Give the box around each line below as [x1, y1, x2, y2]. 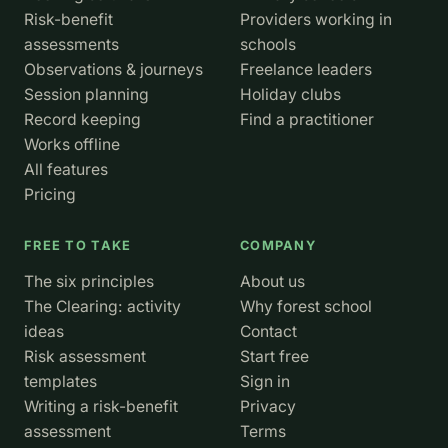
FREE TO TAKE [24, 238, 132, 254]
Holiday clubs [240, 85, 341, 105]
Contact [240, 322, 297, 342]
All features [24, 160, 108, 180]
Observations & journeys [24, 60, 203, 80]
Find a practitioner [240, 110, 374, 130]
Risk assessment [24, 347, 146, 367]
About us [240, 272, 305, 292]
